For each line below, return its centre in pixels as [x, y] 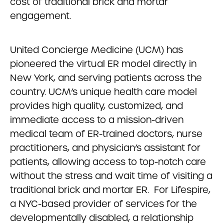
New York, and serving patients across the [106, 78]
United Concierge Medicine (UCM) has [96, 50]
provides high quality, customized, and [96, 106]
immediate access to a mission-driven [97, 120]
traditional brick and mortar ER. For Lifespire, [110, 190]
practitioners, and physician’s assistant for [105, 148]
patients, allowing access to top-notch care [108, 162]
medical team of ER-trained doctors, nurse [106, 134]
